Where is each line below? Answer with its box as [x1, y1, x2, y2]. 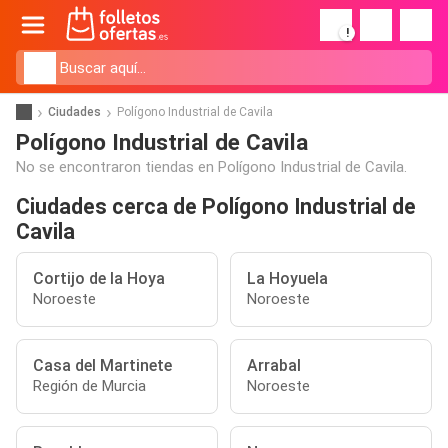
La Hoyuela [247, 269, 328, 288]
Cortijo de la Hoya [33, 269, 165, 288]
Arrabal [247, 356, 301, 375]
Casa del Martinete [33, 356, 172, 375]
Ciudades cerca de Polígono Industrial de [16, 194, 416, 219]
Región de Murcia [33, 377, 146, 395]
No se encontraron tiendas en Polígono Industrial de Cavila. [16, 158, 407, 176]
